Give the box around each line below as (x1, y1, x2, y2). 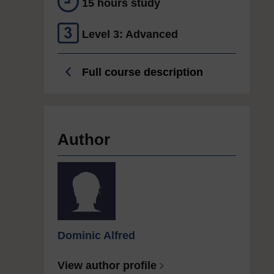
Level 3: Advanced (82, 28, 178, 40)
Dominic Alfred (57, 229, 135, 242)
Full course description (79, 66, 203, 78)
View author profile (57, 259, 157, 272)
